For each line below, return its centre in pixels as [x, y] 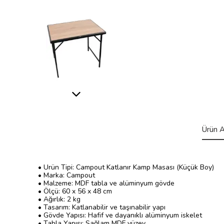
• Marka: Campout [66, 175]
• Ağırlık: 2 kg [59, 199]
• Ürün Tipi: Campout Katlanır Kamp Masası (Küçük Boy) [126, 167]
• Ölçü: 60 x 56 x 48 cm [75, 191]
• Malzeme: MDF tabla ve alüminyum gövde [106, 183]
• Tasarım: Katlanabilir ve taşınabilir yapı [102, 207]
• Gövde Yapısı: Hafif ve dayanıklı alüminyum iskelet [120, 215]
